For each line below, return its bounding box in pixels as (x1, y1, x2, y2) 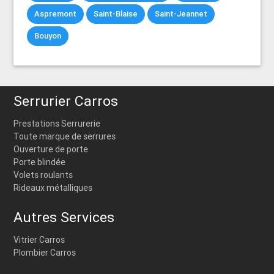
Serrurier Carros (13, 92, 119, 109)
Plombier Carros (13, 247, 76, 259)
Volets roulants (13, 169, 73, 180)
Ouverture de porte (13, 143, 89, 155)
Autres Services (13, 209, 115, 226)
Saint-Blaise (94, 9, 138, 19)
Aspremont (34, 9, 77, 19)
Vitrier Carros (13, 234, 65, 246)
